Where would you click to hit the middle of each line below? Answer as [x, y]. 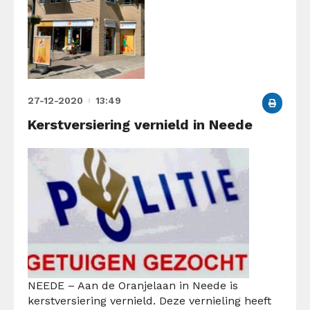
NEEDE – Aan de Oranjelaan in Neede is [133, 285]
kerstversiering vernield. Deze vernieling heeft [149, 300]
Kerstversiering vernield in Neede [140, 124]
